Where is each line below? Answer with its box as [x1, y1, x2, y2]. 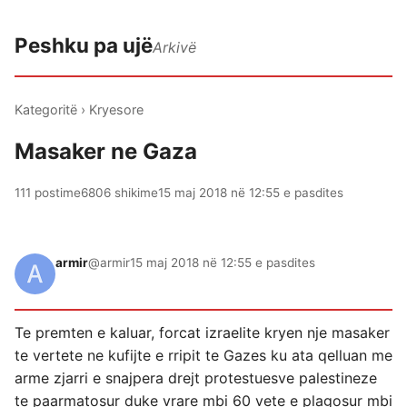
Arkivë [153, 38, 196, 56]
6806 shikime [81, 185, 158, 200]
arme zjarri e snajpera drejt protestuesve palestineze [15, 369, 377, 387]
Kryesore [89, 102, 144, 117]
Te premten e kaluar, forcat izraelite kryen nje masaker [15, 323, 390, 342]
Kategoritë [15, 102, 77, 117]
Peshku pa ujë [15, 33, 153, 57]
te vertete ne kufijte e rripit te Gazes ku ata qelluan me [15, 346, 392, 364]
